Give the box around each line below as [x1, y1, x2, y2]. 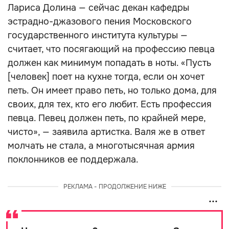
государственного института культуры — [8, 30, 188, 41]
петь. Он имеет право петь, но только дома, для [8, 85, 217, 96]
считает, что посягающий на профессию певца [8, 43, 215, 55]
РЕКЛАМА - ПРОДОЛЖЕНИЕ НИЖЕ [63, 182, 166, 191]
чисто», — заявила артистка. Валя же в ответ [8, 126, 205, 138]
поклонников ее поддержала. [8, 154, 139, 165]
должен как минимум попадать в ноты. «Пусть [8, 57, 211, 68]
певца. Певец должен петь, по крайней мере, [8, 112, 205, 124]
